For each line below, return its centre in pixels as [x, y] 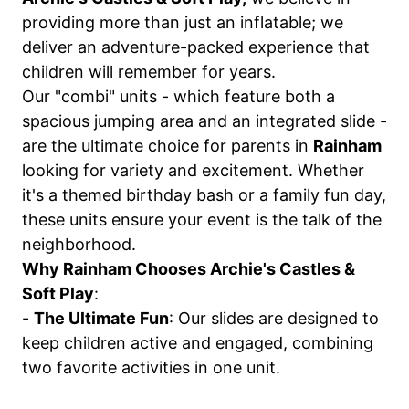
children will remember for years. [149, 72]
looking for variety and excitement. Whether [193, 170]
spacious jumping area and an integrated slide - [204, 121]
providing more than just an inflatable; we [183, 22]
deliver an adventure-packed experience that [196, 47]
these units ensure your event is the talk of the [202, 220]
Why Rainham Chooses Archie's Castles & [189, 269]
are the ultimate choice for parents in [168, 146]
